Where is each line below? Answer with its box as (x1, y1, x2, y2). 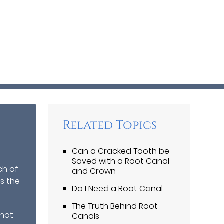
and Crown (72, 165, 116, 177)
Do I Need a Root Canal (72, 182, 163, 194)
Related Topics (63, 117, 157, 133)
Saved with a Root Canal (72, 155, 170, 167)
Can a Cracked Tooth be (72, 145, 170, 157)
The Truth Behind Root (72, 200, 158, 212)
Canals (72, 210, 100, 222)
